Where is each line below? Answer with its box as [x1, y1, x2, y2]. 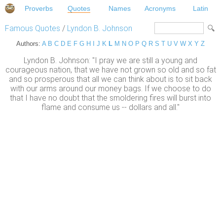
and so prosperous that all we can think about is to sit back [9, 74, 212, 84]
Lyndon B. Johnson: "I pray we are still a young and [24, 56, 197, 66]
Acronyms [145, 4, 176, 12]
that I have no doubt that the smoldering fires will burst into [10, 93, 211, 103]
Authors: [16, 40, 42, 48]
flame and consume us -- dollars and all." [41, 103, 180, 112]
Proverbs [24, 4, 53, 12]
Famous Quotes [5, 24, 60, 34]
